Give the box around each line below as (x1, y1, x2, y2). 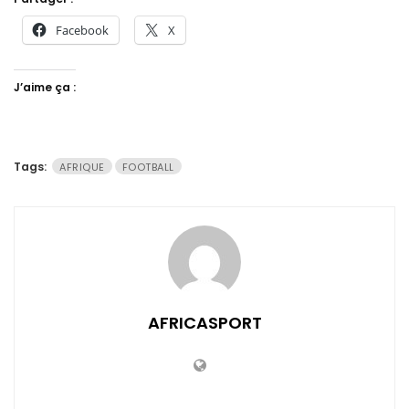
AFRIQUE (59, 160, 105, 175)
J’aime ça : (14, 79, 76, 96)
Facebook (56, 22, 109, 39)
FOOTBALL (121, 160, 174, 175)
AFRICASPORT (147, 310, 262, 334)
